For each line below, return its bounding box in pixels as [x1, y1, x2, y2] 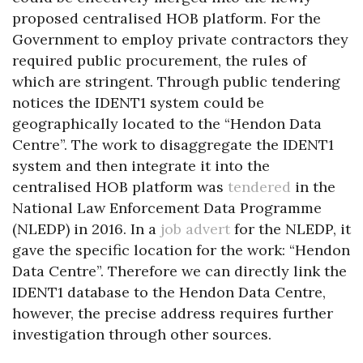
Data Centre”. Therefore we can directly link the [12, 261, 347, 280]
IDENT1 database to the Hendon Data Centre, [12, 282, 326, 301]
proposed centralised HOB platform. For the [12, 8, 321, 28]
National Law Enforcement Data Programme [12, 198, 322, 217]
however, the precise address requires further [12, 303, 333, 322]
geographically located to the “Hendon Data [12, 113, 322, 133]
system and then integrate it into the [12, 156, 270, 175]
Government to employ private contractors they [12, 29, 348, 49]
